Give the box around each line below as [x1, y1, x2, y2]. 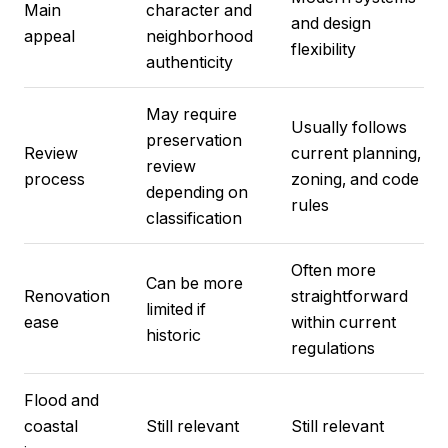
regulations [290, 338, 375, 359]
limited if [145, 299, 206, 320]
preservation [145, 130, 242, 151]
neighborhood [145, 26, 253, 47]
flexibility [290, 39, 356, 60]
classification [145, 208, 242, 229]
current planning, [290, 143, 421, 164]
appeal [24, 26, 75, 47]
